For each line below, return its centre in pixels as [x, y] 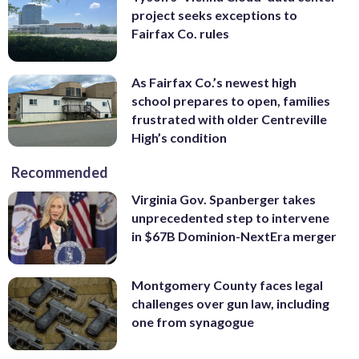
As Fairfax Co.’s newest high [214, 82]
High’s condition [179, 137]
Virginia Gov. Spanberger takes [224, 200]
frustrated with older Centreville [229, 119]
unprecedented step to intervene [230, 218]
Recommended [60, 173]
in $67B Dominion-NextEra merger [234, 236]
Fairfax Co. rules [180, 34]
